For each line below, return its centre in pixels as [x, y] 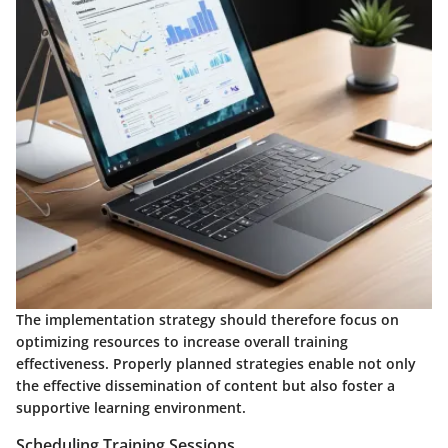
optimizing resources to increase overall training [182, 341]
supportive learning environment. [131, 407]
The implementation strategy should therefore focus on [207, 319]
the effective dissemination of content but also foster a [205, 385]
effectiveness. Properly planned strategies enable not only [216, 363]
